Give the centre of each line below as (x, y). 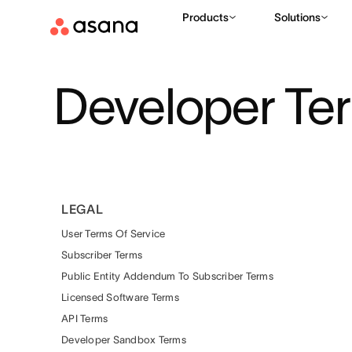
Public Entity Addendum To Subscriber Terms (167, 276)
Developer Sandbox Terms (124, 340)
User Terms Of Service (114, 234)
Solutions (297, 17)
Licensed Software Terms (120, 297)
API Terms (85, 319)
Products (205, 17)
